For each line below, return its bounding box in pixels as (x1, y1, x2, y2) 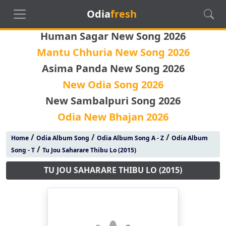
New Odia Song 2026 (63, 78, 163, 91)
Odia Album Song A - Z (96, 134, 164, 142)
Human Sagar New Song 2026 (40, 29, 186, 43)
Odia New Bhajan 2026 (58, 110, 168, 124)
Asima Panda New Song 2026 (41, 62, 185, 75)
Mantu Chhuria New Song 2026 (36, 45, 190, 59)
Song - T (11, 146, 35, 154)
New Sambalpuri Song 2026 (45, 94, 181, 107)
